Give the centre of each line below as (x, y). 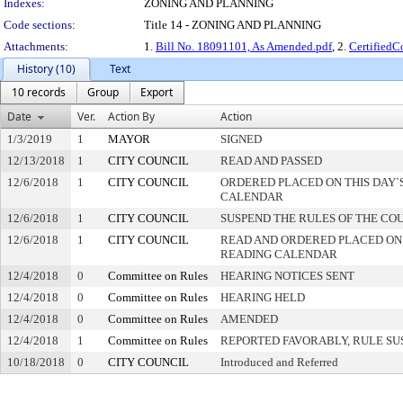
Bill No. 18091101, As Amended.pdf (244, 46)
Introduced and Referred (279, 362)
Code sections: (40, 25)
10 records (39, 92)
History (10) (46, 69)
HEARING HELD (263, 297)
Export (157, 92)
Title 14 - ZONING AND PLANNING (233, 25)
